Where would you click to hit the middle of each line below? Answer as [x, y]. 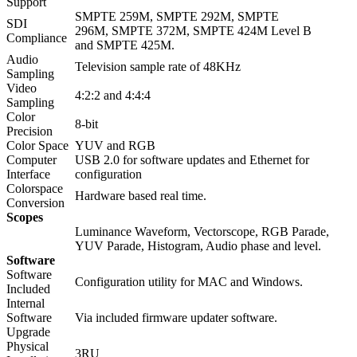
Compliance [37, 38]
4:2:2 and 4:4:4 [113, 96]
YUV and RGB [115, 146]
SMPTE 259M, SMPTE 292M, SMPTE [177, 17]
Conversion [35, 203]
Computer [31, 160]
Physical [27, 347]
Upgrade [28, 332]
